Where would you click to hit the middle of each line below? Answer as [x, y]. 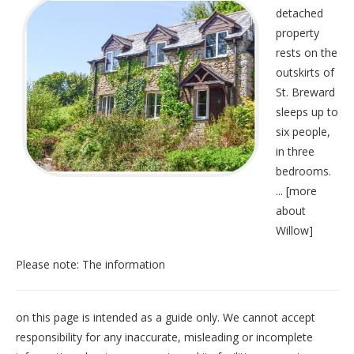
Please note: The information [90, 265]
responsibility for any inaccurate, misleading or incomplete [164, 337]
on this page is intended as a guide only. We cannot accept [166, 318]
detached [299, 13]
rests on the [307, 53]
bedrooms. [303, 171]
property [298, 33]
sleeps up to [307, 112]
